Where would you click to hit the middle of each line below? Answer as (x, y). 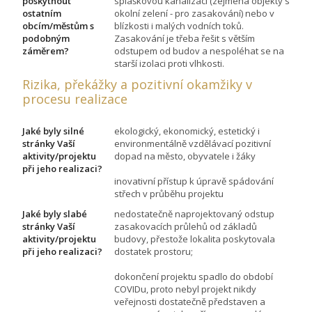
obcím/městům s (58, 26)
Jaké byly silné (53, 131)
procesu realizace (75, 99)
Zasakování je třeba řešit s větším (185, 39)
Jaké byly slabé (55, 214)
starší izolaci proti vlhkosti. (169, 64)
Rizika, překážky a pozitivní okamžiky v (137, 85)
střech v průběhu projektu (169, 194)
